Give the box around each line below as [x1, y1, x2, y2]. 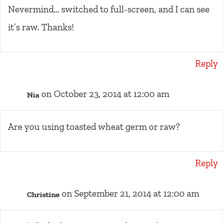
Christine [27, 189, 60, 199]
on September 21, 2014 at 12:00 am [62, 188, 199, 200]
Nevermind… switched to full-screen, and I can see [8, 3, 210, 15]
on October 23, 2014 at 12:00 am [41, 88, 169, 100]
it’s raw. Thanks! [8, 21, 74, 33]
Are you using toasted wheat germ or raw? [8, 121, 180, 133]
